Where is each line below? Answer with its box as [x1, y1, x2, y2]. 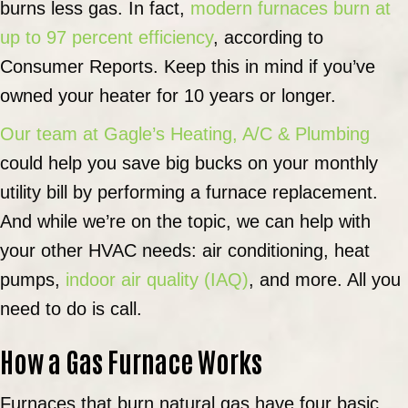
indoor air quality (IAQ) [66, 269, 249, 290]
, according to [213, 26, 323, 47]
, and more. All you [249, 269, 401, 290]
